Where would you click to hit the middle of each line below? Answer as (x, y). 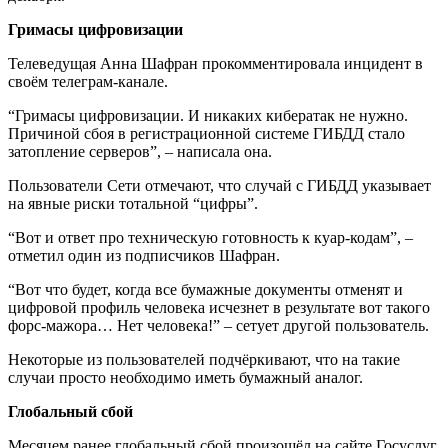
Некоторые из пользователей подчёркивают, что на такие (204, 359)
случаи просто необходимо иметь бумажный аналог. (185, 377)
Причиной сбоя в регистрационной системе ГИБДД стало (206, 133)
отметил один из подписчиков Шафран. (144, 255)
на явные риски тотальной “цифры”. (133, 203)
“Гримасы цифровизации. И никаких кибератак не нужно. (208, 115)
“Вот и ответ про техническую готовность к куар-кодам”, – (210, 237)
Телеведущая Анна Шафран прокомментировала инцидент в (215, 63)
